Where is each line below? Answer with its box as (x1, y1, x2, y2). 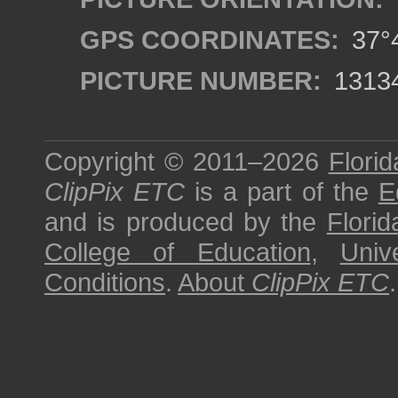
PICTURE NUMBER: (80, 66, 322, 95)
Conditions (44, 267, 165, 297)
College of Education (44, 237, 311, 267)
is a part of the (185, 177, 378, 206)
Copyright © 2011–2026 (44, 147, 329, 176)
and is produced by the (44, 207, 327, 236)
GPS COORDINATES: (80, 25, 339, 54)
